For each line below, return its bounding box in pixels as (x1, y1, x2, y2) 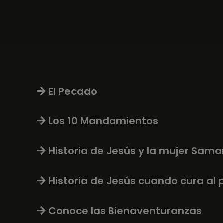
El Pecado (48, 84, 97, 98)
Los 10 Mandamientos (48, 114, 158, 128)
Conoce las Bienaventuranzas (48, 204, 202, 218)
